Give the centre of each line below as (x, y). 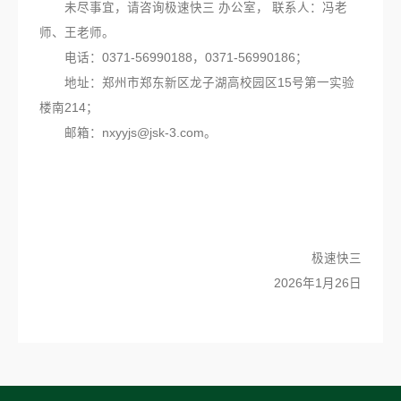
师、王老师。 (77, 32)
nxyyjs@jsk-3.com (153, 132)
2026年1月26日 (278, 283)
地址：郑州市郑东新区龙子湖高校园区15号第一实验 (197, 82)
